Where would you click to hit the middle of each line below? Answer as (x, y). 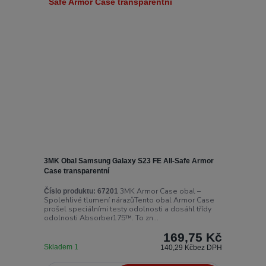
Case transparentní (76, 171)
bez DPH (208, 247)
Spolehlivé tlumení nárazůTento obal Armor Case (129, 200)
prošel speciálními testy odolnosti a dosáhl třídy (127, 209)
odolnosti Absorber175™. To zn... (101, 218)
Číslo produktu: (69, 191)
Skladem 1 (62, 247)
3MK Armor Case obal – (159, 191)
